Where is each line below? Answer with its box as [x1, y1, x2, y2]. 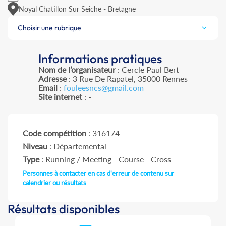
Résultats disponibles [8, 201, 120, 217]
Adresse [38, 74, 67, 84]
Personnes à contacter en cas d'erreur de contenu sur [23, 169, 174, 178]
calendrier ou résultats [23, 179, 86, 187]
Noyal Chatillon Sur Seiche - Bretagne [19, 4, 136, 13]
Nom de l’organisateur [38, 65, 116, 75]
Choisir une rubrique [18, 23, 81, 33]
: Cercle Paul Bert [116, 65, 179, 75]
